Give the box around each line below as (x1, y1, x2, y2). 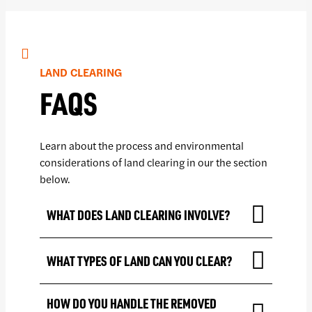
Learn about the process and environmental (39, 138, 244, 153)
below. (39, 171, 70, 187)
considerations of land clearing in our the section (39, 155, 267, 170)
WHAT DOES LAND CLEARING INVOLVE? (46, 205, 230, 224)
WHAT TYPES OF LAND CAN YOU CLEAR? (46, 251, 232, 270)
